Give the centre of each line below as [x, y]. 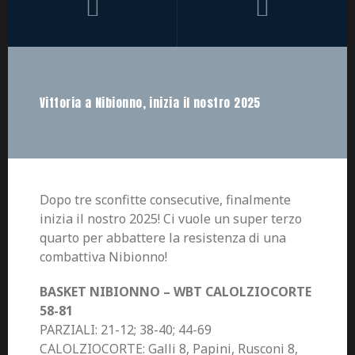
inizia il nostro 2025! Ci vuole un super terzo [171, 219]
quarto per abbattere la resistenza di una [163, 238]
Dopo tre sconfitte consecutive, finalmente [165, 200]
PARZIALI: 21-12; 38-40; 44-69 [126, 330]
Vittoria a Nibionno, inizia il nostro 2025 [150, 103]
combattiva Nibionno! [103, 257]
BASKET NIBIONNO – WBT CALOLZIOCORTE [176, 292]
